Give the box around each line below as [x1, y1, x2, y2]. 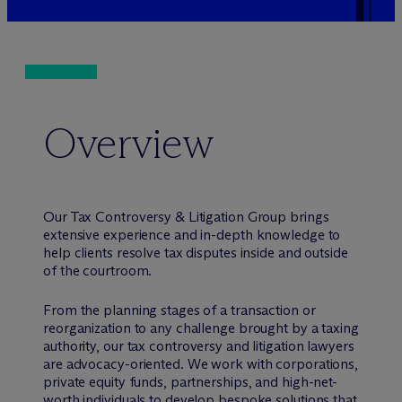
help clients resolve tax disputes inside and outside [43, 244, 348, 261]
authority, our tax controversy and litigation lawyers [43, 337, 354, 354]
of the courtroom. [43, 262, 153, 279]
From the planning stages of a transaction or [43, 301, 316, 319]
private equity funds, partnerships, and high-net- [43, 373, 338, 390]
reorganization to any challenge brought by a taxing [43, 319, 359, 336]
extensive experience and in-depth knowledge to [43, 226, 341, 243]
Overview [43, 117, 214, 170]
